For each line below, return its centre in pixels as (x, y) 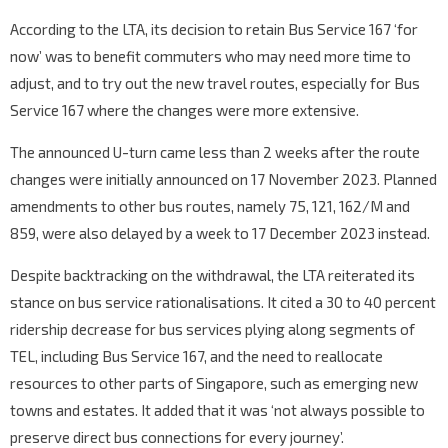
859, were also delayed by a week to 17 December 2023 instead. (220, 233)
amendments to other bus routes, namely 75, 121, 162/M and (210, 206)
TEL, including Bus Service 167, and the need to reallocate (196, 356)
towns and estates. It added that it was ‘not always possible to (217, 410)
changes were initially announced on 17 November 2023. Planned (223, 179)
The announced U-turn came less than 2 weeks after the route (215, 152)
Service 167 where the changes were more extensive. (184, 110)
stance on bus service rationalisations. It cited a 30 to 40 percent (223, 302)
